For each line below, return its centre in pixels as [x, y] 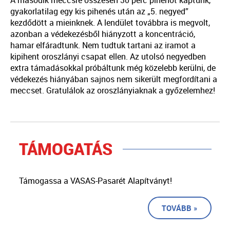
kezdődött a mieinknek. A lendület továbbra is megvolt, [110, 22]
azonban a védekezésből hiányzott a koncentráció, [103, 34]
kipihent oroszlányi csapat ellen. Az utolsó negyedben [108, 56]
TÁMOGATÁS [65, 148]
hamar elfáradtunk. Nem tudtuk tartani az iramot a [103, 45]
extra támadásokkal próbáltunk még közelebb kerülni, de [113, 68]
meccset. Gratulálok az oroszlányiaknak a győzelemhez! [113, 90]
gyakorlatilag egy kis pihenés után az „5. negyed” [99, 11]
